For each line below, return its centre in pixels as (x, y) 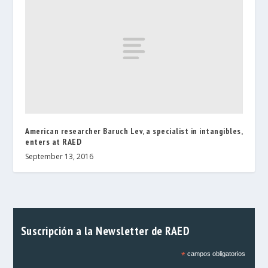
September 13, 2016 (60, 156)
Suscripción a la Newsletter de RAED (105, 230)
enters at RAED (54, 141)
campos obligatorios (215, 253)
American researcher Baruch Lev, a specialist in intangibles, (134, 131)
